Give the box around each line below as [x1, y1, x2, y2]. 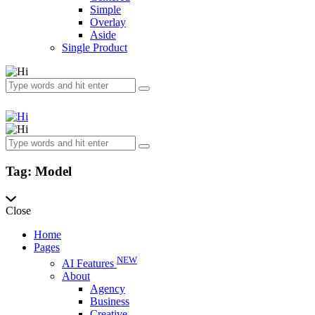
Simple [90, 3, 121, 15]
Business [90, 295, 129, 307]
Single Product [62, 41, 127, 53]
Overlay [90, 15, 126, 28]
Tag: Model [6, 163, 72, 179]
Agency [90, 282, 125, 295]
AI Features [62, 257, 117, 269]
